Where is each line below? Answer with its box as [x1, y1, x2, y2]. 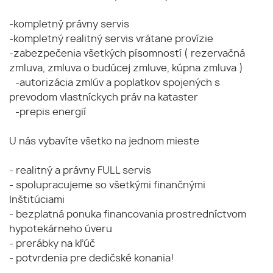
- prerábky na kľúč [9, 239, 101, 249]
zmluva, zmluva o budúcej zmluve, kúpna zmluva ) [9, 63, 243, 74]
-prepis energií [9, 107, 98, 118]
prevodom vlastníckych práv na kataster [9, 93, 198, 103]
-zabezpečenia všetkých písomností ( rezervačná [9, 49, 245, 59]
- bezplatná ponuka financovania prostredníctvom [9, 210, 246, 220]
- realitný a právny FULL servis [9, 166, 157, 176]
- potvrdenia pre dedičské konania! [9, 253, 186, 264]
